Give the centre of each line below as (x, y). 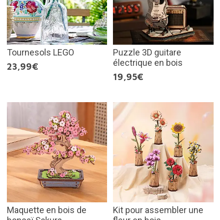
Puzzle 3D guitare (147, 52)
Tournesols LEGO (40, 52)
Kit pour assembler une (158, 210)
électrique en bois (148, 62)
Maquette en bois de (46, 210)
